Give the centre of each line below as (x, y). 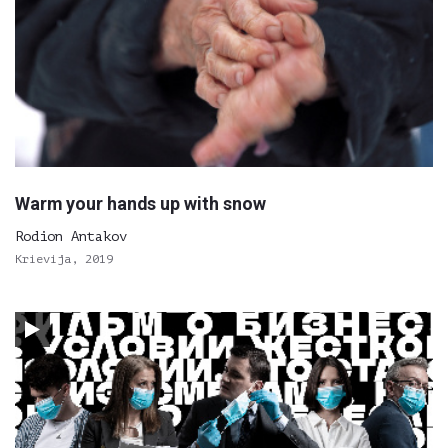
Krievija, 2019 (64, 259)
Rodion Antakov (71, 236)
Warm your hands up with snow (140, 203)
